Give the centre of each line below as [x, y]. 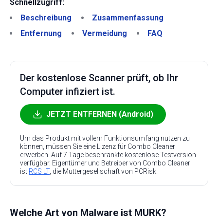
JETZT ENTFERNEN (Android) [100, 114]
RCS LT [39, 171]
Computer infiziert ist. [68, 91]
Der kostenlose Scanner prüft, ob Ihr [99, 78]
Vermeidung [105, 33]
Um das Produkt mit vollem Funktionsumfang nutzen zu [105, 138]
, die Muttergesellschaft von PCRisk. [104, 171]
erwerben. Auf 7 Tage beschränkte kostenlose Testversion [108, 155]
